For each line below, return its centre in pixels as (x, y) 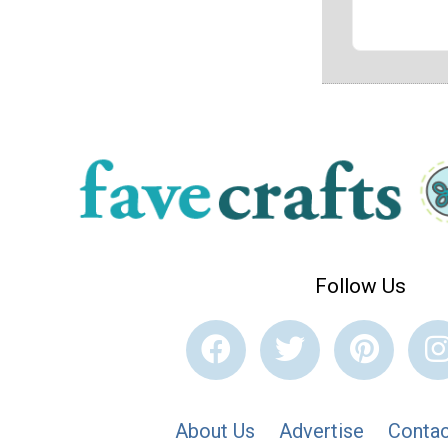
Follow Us (360, 286)
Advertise (321, 431)
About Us (215, 431)
